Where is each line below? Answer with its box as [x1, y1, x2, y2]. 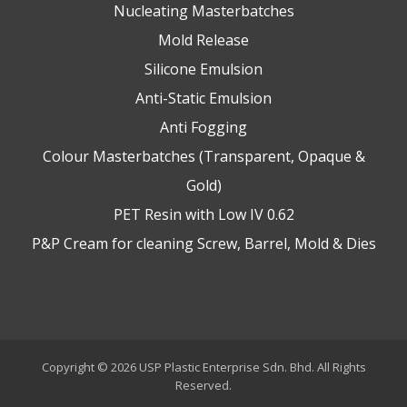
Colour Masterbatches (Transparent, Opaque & [42, 145, 365, 166]
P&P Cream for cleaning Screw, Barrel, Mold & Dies [31, 233, 376, 253]
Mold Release [158, 29, 249, 50]
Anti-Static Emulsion [135, 87, 272, 108]
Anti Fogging [160, 116, 247, 137]
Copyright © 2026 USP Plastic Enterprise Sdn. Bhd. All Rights [41, 358, 366, 375]
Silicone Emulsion [144, 58, 263, 79]
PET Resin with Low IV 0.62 [113, 203, 294, 224]
